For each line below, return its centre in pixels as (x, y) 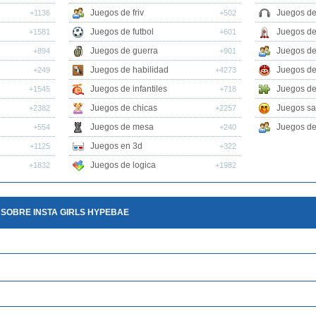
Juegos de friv (117, 13)
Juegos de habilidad (130, 70)
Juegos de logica (123, 165)
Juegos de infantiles (129, 89)
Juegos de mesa (122, 127)
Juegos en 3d (117, 146)
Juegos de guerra (124, 51)
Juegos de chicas (124, 108)
